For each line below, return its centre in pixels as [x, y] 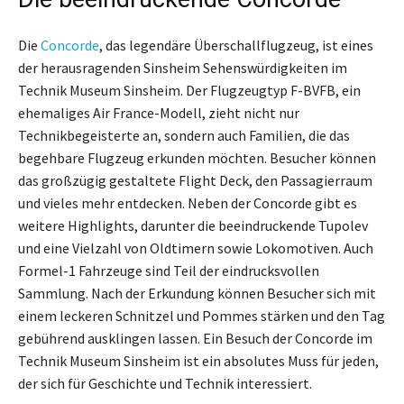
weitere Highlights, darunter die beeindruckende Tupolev [193, 225]
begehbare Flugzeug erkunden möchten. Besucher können [197, 157]
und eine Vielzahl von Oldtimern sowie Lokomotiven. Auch [196, 248]
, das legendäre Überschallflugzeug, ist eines [236, 45]
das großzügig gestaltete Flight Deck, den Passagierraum [195, 180]
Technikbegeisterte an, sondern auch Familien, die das [184, 135]
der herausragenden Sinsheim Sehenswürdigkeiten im [183, 67]
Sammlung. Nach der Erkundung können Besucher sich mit [197, 293]
